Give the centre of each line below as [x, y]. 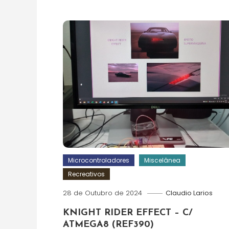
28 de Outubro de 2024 [102, 193]
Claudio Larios [189, 193]
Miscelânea [162, 161]
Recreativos [86, 174]
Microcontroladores [98, 161]
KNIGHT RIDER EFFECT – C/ [128, 213]
